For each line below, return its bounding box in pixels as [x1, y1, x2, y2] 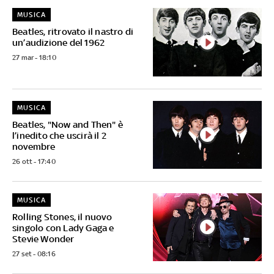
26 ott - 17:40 [12, 157, 56, 166]
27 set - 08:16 [12, 249, 56, 258]
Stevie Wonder [12, 233, 75, 244]
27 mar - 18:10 [12, 53, 56, 62]
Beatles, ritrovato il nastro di [12, 26, 134, 37]
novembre [12, 141, 56, 152]
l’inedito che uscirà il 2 [12, 130, 106, 141]
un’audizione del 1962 [12, 37, 105, 48]
